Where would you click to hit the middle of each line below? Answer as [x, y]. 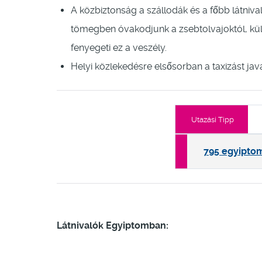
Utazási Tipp [213, 120]
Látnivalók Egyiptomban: [113, 226]
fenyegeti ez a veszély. [119, 48]
